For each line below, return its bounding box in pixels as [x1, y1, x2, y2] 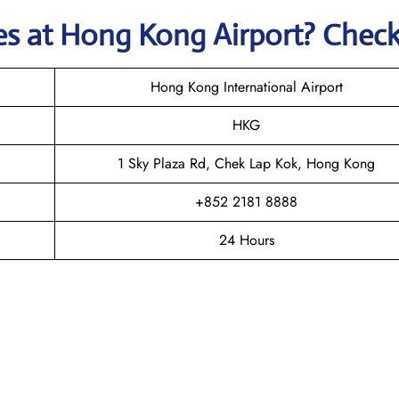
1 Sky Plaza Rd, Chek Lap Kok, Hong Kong [118, 152, 375, 174]
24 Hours [218, 229, 274, 250]
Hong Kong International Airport [150, 76, 343, 97]
